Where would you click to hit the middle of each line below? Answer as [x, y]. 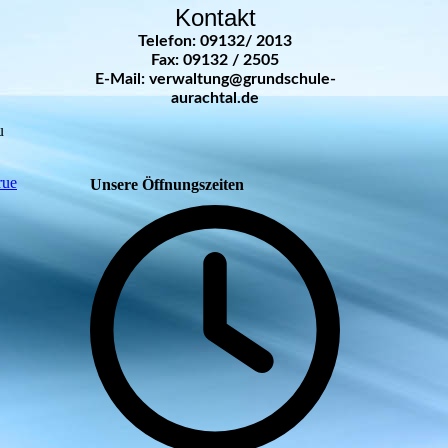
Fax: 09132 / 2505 [215, 60]
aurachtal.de [215, 98]
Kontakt [215, 17]
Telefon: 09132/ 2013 [215, 41]
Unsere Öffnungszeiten [167, 184]
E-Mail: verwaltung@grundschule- [215, 79]
